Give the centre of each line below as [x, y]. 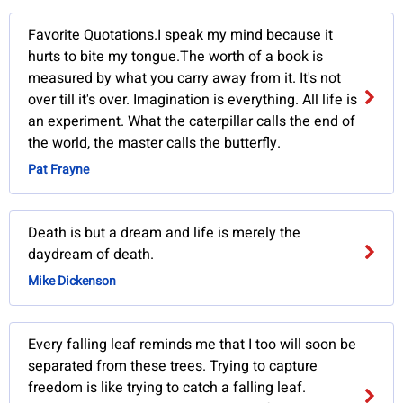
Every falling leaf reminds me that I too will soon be [193, 345]
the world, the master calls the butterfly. [155, 143]
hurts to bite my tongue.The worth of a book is [176, 57]
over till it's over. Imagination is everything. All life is [193, 100]
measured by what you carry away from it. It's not [185, 79]
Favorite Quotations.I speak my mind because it [181, 36]
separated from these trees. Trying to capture [173, 367]
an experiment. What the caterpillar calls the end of [192, 122]
